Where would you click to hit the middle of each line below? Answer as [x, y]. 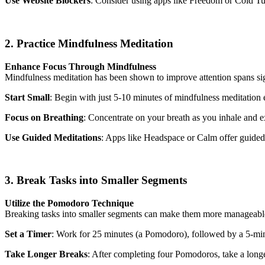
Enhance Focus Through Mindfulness [80, 66]
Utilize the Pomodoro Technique [69, 203]
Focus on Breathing [44, 117]
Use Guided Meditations [53, 137]
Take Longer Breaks [46, 254]
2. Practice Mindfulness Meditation [89, 43]
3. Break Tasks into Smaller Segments [96, 180]
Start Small [27, 97]
